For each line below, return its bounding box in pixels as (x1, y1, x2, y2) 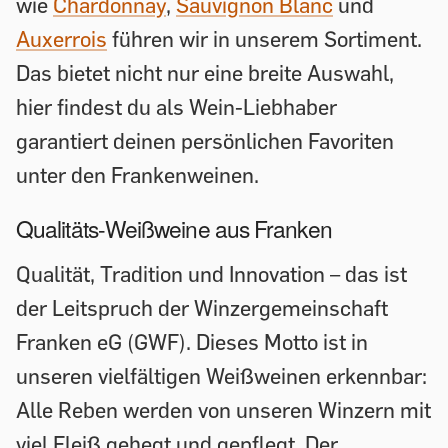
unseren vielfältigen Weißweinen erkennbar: (16, 362, 427, 389)
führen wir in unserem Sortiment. (107, 26, 422, 53)
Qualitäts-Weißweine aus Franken (16, 211, 332, 244)
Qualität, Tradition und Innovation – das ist (16, 260, 407, 287)
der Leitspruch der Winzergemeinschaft (16, 294, 388, 321)
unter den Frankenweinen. (16, 162, 259, 189)
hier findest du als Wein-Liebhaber (16, 94, 337, 121)
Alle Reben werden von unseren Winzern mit (16, 396, 431, 423)
